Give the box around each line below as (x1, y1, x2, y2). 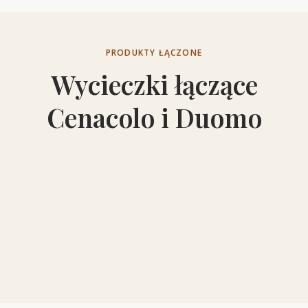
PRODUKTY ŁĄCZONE (105, 46, 203, 58)
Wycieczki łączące (50, 67, 258, 102)
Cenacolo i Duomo (46, 100, 262, 135)
